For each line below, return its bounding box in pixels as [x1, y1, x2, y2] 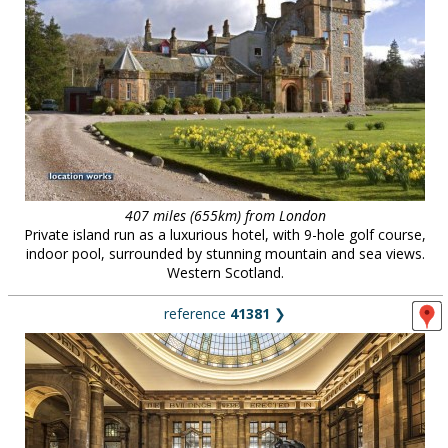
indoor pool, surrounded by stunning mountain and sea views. [25, 244, 425, 263]
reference [164, 304, 230, 323]
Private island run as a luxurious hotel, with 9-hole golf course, [24, 225, 426, 244]
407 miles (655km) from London [124, 206, 326, 225]
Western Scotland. [166, 263, 284, 282]
